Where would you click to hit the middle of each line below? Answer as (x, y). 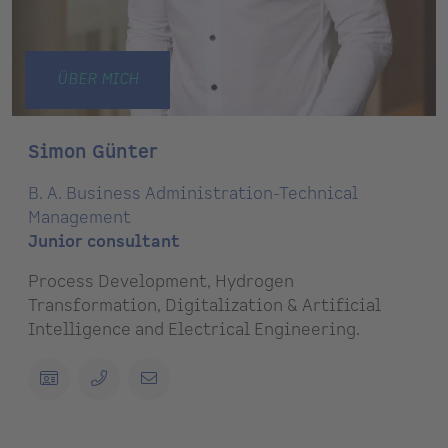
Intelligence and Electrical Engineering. (194, 330)
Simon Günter (93, 153)
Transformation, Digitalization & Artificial (204, 306)
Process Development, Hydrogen (161, 282)
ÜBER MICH (97, 80)
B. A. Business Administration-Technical (193, 194)
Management (79, 218)
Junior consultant (104, 242)
